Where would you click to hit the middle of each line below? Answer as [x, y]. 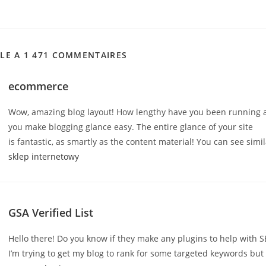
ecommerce [39, 86]
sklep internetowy [44, 156]
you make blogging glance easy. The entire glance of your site [131, 127]
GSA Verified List [51, 213]
